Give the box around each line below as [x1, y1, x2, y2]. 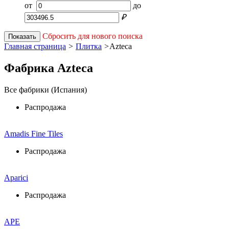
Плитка [76, 42, 102, 51]
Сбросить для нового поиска [42, 32, 143, 40]
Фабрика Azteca [4, 61, 93, 75]
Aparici [4, 173, 28, 182]
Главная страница [4, 42, 66, 51]
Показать [8, 33, 36, 40]
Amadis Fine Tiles [4, 129, 63, 138]
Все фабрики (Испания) [4, 85, 87, 94]
